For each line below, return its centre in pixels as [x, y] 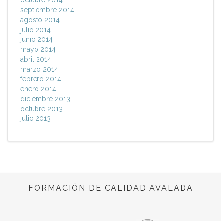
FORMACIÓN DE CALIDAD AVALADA [110, 188]
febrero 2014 [41, 79]
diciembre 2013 [45, 99]
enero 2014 [38, 89]
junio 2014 [37, 40]
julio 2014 [36, 30]
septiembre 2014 [47, 10]
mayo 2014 [38, 50]
